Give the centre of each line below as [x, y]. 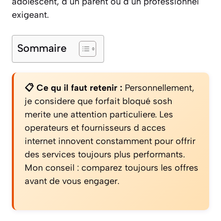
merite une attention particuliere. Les [99, 114]
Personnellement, [158, 88]
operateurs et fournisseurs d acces [95, 128]
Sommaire [42, 48]
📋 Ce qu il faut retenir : [74, 88]
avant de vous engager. [72, 181]
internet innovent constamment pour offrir [110, 141]
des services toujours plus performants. [105, 154]
